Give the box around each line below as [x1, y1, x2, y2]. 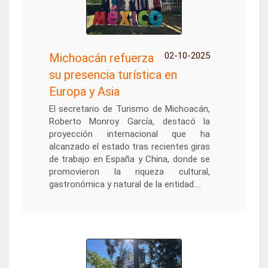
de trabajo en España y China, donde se [48, 154, 211, 165]
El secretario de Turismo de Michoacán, [48, 103, 211, 114]
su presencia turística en [48, 68, 177, 82]
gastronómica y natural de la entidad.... [48, 179, 201, 190]
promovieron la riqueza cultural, [48, 166, 211, 177]
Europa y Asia [48, 84, 120, 99]
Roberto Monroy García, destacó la [48, 116, 211, 127]
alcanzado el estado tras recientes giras [48, 141, 211, 152]
